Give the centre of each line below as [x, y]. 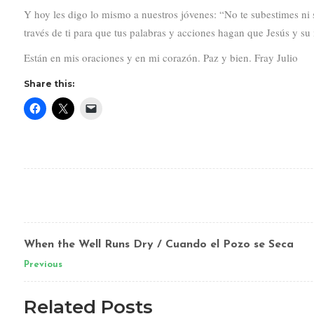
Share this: [49, 84]
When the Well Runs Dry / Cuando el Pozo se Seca [158, 245]
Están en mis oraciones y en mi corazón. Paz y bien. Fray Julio [161, 58]
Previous [43, 265]
